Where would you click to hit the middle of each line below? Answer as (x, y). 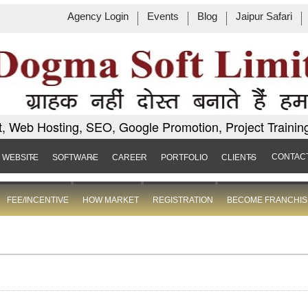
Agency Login (98, 16)
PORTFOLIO (184, 157)
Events (163, 16)
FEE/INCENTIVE (37, 200)
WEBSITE (20, 157)
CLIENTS (239, 157)
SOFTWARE (75, 157)
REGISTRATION (183, 200)
